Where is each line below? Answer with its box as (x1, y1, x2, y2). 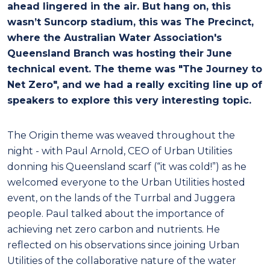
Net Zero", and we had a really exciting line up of (7, 78, 262, 90)
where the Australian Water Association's (7, 31, 222, 43)
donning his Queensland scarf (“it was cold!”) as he (7, 160, 246, 172)
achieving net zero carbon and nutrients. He (7, 223, 220, 235)
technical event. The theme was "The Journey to (7, 63, 262, 75)
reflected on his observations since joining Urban (7, 239, 239, 251)
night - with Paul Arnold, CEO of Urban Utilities (7, 145, 232, 157)
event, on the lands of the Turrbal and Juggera (7, 192, 235, 204)
